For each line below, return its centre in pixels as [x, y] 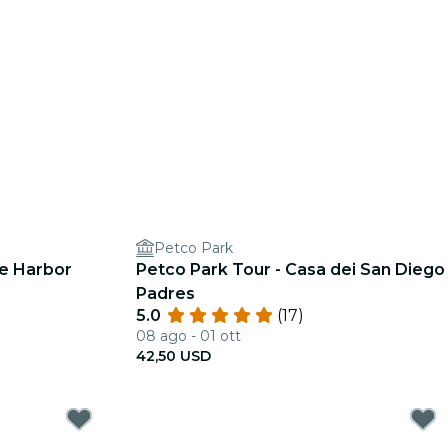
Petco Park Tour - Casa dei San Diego [290, 269]
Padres [165, 293]
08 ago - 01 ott [188, 336]
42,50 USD [173, 356]
